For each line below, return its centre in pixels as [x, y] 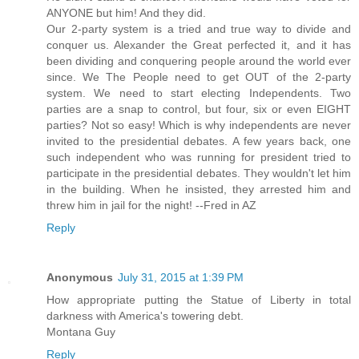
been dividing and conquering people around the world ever [199, 61]
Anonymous [80, 277]
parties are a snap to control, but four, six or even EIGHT [199, 109]
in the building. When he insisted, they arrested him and [199, 189]
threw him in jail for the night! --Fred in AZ [151, 205]
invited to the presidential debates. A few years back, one [199, 141]
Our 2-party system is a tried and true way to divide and [199, 28]
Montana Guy [81, 331]
